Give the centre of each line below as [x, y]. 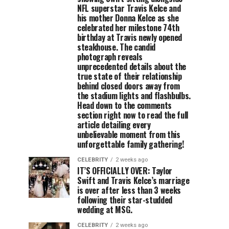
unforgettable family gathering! [131, 144]
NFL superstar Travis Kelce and [129, 8]
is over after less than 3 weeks [129, 190]
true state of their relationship [130, 76]
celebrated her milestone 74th [128, 28]
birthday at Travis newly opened [130, 37]
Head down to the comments [124, 105]
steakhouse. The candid [116, 47]
